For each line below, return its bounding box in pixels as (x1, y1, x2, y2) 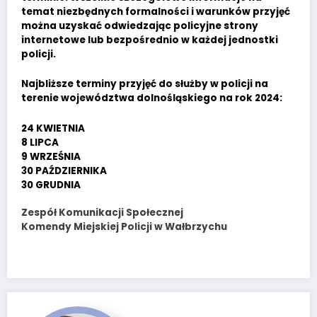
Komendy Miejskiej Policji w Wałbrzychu (21, 219, 227, 234)
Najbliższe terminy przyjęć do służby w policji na (21, 77, 268, 91)
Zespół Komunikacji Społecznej (21, 205, 183, 219)
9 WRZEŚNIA (21, 149, 81, 163)
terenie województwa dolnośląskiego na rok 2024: (21, 91, 282, 105)
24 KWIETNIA (21, 121, 85, 135)
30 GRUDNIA (21, 178, 81, 192)
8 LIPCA (21, 135, 59, 149)
